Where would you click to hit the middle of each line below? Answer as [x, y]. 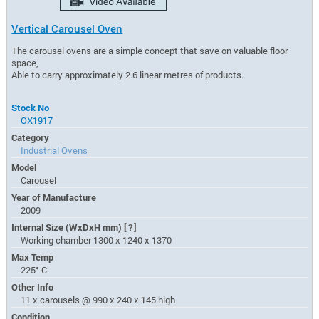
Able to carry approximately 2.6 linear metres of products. [128, 74]
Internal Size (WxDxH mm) [68, 227]
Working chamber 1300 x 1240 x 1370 [96, 240]
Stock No [31, 107]
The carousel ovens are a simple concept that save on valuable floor [150, 50]
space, [25, 62]
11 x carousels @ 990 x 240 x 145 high [98, 299]
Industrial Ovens [54, 150]
